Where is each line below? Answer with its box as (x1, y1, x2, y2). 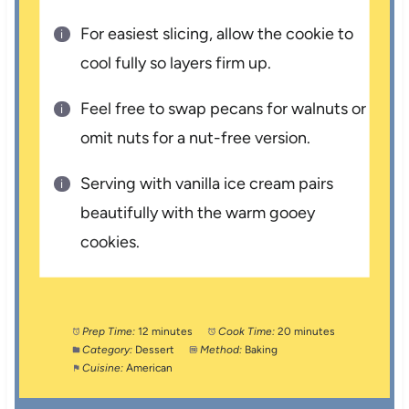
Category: (82, 343, 133, 357)
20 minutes (278, 325, 336, 339)
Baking (245, 343, 278, 357)
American (126, 362, 173, 375)
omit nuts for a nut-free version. (80, 128, 311, 149)
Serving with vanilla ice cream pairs (80, 173, 334, 194)
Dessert (135, 343, 175, 357)
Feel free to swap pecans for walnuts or (80, 99, 367, 120)
